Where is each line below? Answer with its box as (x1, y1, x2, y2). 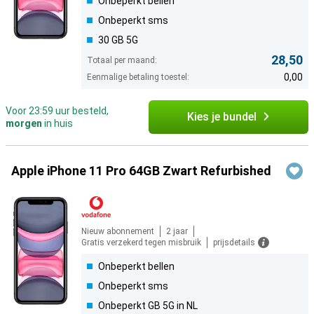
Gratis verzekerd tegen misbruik (81, 238, 201, 248)
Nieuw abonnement (81, 226, 154, 237)
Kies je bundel (186, 110, 257, 124)
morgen (6, 118, 42, 130)
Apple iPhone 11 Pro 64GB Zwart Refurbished (11, 163, 271, 179)
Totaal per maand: (87, 55, 157, 66)
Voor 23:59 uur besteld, (6, 105, 109, 117)
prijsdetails (213, 238, 255, 248)
